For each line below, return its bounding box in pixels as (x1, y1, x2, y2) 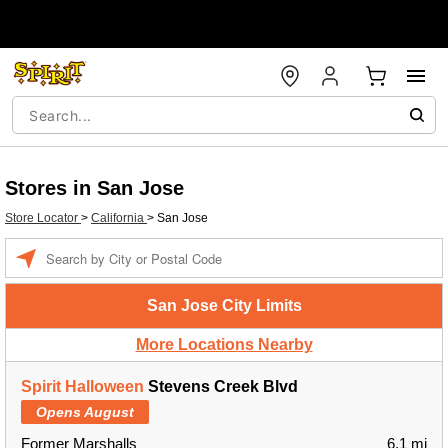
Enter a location (45, 241, 130, 255)
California (91, 211, 147, 225)
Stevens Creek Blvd (144, 378, 298, 395)
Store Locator (5, 211, 81, 225)
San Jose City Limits (146, 297, 302, 314)
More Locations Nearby (135, 336, 313, 353)
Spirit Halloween (21, 378, 144, 395)
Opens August (36, 404, 134, 420)
